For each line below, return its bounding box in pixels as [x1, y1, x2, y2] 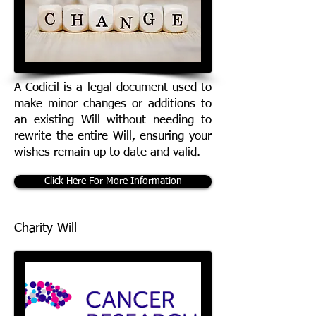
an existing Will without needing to [14, 114, 212, 126]
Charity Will [14, 222, 77, 235]
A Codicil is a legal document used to [14, 82, 212, 94]
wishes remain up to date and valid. [14, 147, 200, 159]
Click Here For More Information [44, 176, 182, 186]
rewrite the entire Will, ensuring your [14, 130, 212, 142]
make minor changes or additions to [14, 98, 212, 110]
